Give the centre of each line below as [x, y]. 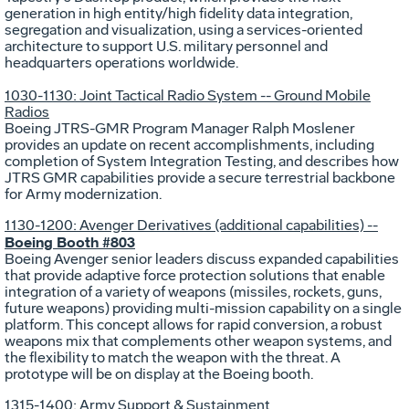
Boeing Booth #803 [70, 241]
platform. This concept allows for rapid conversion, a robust [194, 324]
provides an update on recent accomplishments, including [189, 144]
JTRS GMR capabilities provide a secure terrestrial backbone [200, 177]
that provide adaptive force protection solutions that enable [195, 275]
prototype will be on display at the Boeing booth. [159, 373]
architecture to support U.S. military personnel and [166, 46]
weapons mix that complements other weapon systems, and [198, 341]
